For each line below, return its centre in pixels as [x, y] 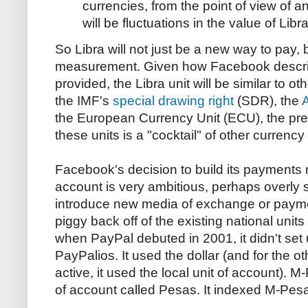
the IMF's [84, 100]
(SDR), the [268, 100]
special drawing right [173, 100]
